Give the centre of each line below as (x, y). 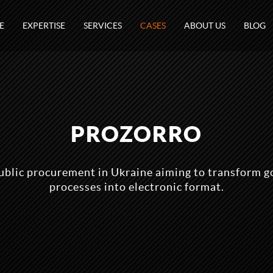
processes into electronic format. (136, 187)
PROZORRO (136, 134)
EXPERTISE (44, 26)
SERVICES (103, 26)
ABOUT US (205, 26)
